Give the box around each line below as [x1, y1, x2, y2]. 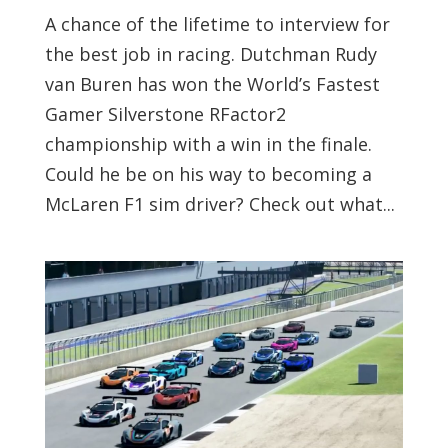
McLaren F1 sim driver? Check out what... [44, 192, 395, 216]
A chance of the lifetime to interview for [44, 12, 390, 36]
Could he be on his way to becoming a [44, 162, 372, 186]
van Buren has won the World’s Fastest [44, 72, 380, 96]
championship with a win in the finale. [44, 132, 372, 156]
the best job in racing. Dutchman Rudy [44, 42, 377, 66]
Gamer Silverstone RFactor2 [44, 102, 286, 126]
